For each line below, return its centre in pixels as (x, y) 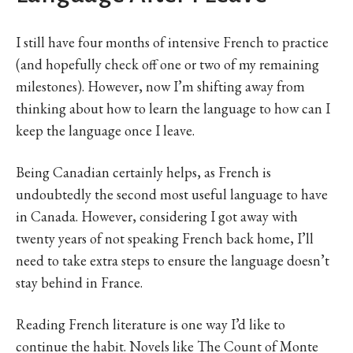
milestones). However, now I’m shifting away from (160, 87)
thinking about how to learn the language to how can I (173, 109)
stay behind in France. (79, 283)
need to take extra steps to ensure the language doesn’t (173, 261)
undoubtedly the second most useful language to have (172, 195)
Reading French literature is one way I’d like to (150, 325)
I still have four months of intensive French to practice (172, 43)
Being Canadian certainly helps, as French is (143, 173)
